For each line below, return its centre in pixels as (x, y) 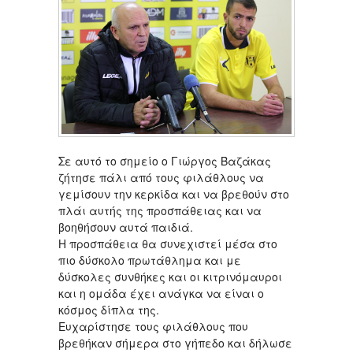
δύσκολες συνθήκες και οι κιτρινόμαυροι (170, 277)
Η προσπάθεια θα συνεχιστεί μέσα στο (168, 244)
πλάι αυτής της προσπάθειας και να (160, 211)
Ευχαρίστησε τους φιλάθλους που (153, 327)
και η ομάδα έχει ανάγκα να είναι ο (161, 294)
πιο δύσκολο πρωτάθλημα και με (150, 260)
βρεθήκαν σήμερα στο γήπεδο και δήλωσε (175, 343)
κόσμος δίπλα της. (109, 310)
